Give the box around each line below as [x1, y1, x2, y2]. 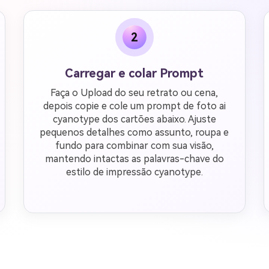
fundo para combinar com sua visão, [55, 140, 214, 151]
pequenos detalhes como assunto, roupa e [40, 127, 229, 138]
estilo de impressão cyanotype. [65, 166, 203, 178]
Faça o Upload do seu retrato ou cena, [50, 87, 219, 98]
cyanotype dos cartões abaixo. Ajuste [52, 113, 216, 125]
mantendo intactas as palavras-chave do [44, 153, 224, 165]
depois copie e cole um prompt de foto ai [43, 100, 226, 112]
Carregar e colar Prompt [65, 66, 204, 80]
